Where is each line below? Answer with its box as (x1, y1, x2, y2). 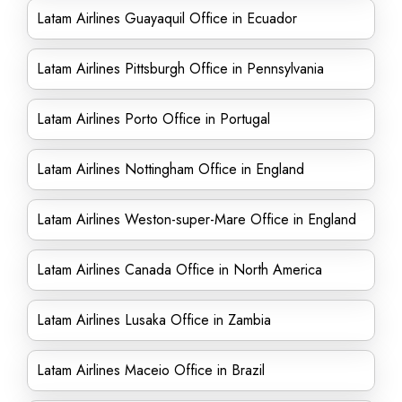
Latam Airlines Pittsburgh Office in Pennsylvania (37, 58, 324, 79)
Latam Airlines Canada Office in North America (37, 259, 322, 280)
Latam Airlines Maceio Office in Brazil (37, 360, 265, 380)
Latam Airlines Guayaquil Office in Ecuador (37, 8, 297, 29)
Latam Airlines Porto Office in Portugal (37, 109, 270, 129)
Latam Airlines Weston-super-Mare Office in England (37, 209, 356, 230)
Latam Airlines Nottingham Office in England (37, 159, 304, 179)
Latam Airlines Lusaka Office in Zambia (37, 310, 271, 330)
